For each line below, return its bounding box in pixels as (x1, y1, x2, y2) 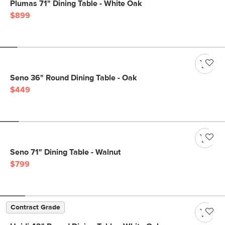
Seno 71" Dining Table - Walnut (10, 148, 121, 156)
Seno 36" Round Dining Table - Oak (10, 74, 137, 82)
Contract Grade (11, 204, 60, 211)
